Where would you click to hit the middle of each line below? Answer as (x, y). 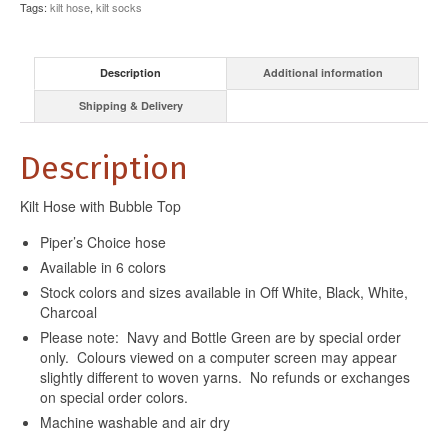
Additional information (322, 73)
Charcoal (68, 311)
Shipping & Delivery (130, 106)
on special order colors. (114, 396)
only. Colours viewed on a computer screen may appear (218, 356)
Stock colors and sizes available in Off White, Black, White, (224, 291)
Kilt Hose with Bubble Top (100, 205)
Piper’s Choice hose (103, 241)
